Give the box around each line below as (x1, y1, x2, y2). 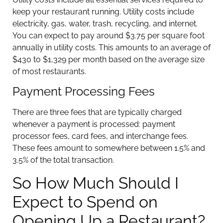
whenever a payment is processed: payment (12, 119, 175, 129)
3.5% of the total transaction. (12, 155, 116, 165)
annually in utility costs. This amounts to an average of (12, 43, 211, 53)
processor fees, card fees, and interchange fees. (12, 131, 188, 141)
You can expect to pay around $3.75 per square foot (12, 31, 205, 41)
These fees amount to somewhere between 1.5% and (12, 143, 205, 153)
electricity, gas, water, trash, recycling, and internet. (12, 19, 198, 29)
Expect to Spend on (12, 192, 158, 211)
